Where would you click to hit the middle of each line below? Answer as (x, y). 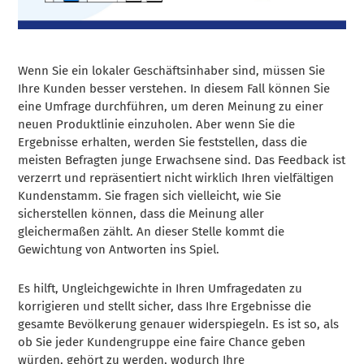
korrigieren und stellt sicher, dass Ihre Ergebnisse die (165, 306)
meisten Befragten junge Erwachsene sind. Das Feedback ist (182, 160)
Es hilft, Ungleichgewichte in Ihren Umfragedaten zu (160, 288)
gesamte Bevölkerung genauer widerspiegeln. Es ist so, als (179, 324)
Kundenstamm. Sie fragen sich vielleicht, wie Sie (150, 195)
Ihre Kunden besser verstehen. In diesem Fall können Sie (174, 88)
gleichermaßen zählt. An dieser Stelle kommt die (152, 231)
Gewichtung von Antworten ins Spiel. (119, 249)
